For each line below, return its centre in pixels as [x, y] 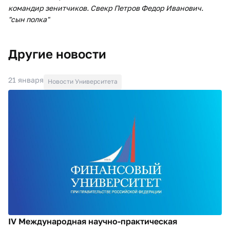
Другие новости [57, 53]
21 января [26, 80]
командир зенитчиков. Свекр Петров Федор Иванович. [107, 8]
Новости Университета [83, 81]
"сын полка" [29, 19]
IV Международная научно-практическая [93, 221]
